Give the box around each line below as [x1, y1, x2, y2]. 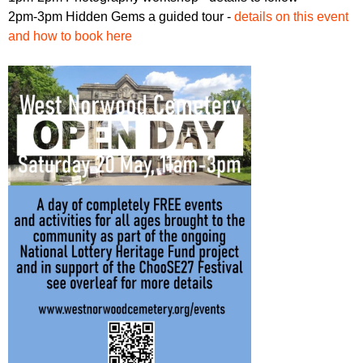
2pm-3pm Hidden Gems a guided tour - [8, 10, 234, 24]
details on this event [234, 10, 348, 24]
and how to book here [8, 29, 132, 44]
